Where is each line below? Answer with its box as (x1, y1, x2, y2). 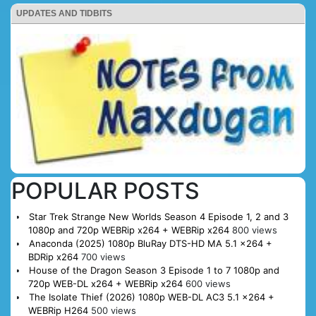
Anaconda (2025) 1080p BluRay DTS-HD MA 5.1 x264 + (28, 237, 272, 249)
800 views (231, 224, 277, 236)
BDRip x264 (28, 250, 78, 262)
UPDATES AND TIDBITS (16, 8, 112, 18)
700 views (80, 250, 126, 262)
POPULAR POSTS (11, 176, 200, 205)
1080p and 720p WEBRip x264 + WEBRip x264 (28, 224, 229, 236)
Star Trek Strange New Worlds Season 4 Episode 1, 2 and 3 (28, 210, 288, 222)
